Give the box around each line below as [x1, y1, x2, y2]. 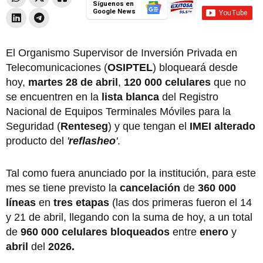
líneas [6, 196, 36, 208]
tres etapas [53, 196, 109, 208]
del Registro [159, 90, 218, 103]
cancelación [120, 181, 180, 194]
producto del [6, 134, 67, 147]
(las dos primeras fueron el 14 [109, 196, 252, 208]
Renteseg [60, 120, 108, 132]
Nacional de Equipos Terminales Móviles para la [6, 105, 231, 117]
